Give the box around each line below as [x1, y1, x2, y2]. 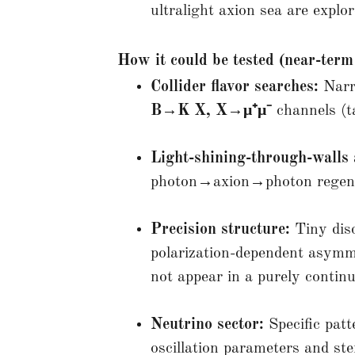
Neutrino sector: [151, 316, 264, 333]
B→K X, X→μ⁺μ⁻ [151, 102, 272, 119]
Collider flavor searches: [151, 78, 319, 95]
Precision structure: [151, 221, 290, 238]
